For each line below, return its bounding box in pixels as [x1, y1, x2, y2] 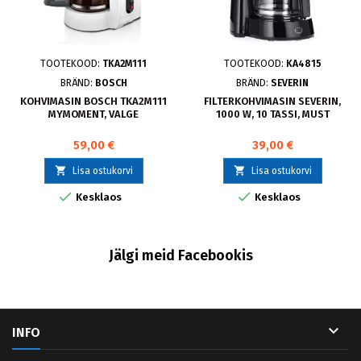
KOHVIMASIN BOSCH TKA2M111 [20, 95, 167, 107]
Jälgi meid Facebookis [108, 247, 253, 264]
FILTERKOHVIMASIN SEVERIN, [204, 95, 341, 107]
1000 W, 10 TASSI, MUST [215, 108, 330, 120]
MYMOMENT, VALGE [48, 108, 139, 120]
